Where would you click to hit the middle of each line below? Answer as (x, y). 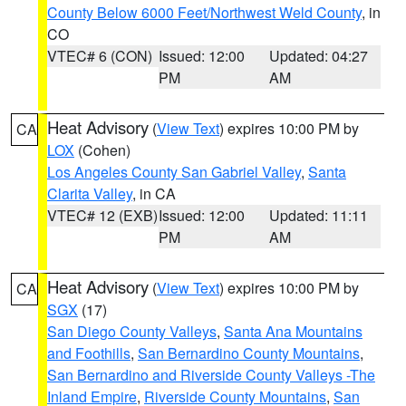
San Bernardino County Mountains (249, 353)
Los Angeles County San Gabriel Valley (174, 172)
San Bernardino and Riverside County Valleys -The (211, 375)
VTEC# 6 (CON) (100, 56)
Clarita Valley (90, 193)
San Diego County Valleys (132, 331)
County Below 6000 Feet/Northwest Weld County (204, 12)
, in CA (154, 193)
